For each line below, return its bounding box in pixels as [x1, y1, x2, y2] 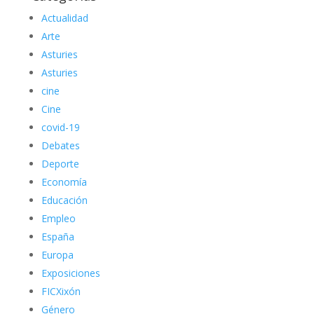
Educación [41, 193, 88, 207]
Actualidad [41, 11, 88, 25]
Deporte [41, 157, 79, 170]
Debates [41, 139, 80, 152]
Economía [41, 175, 87, 189]
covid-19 [41, 121, 80, 134]
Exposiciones [41, 266, 100, 280]
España [41, 230, 74, 243]
